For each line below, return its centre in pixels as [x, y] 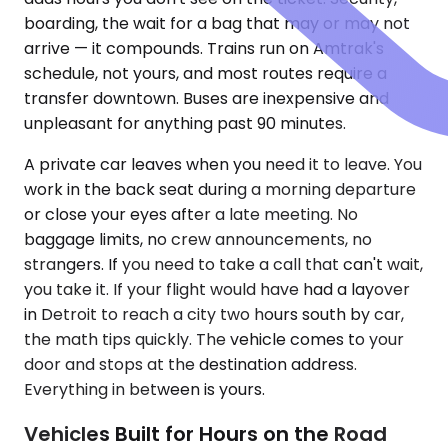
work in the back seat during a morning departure [220, 190]
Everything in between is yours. [144, 390]
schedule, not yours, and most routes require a [205, 74]
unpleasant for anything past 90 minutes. [185, 124]
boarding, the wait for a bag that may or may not [217, 24]
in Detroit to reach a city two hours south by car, [214, 315]
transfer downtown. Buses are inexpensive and [206, 99]
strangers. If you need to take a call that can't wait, [223, 265]
